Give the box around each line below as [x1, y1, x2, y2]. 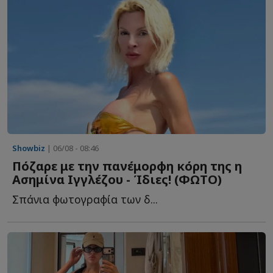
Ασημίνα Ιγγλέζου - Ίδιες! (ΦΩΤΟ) [12, 171, 222, 188]
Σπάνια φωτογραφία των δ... [12, 192, 158, 207]
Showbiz [12, 143, 45, 154]
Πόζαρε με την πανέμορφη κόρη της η [12, 158, 242, 175]
